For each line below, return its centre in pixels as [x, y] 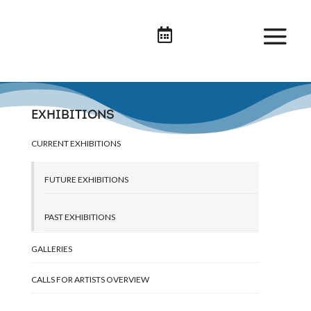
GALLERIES [51, 249]
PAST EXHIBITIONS [79, 217]
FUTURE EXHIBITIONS [86, 179]
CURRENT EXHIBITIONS [76, 143]
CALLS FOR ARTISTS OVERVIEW [90, 279]
